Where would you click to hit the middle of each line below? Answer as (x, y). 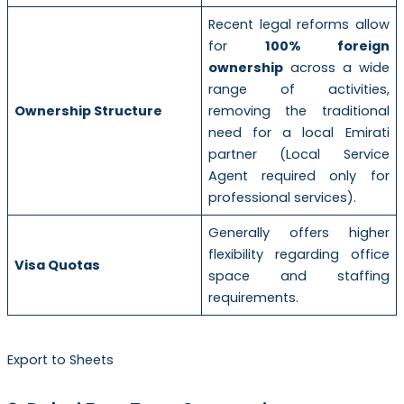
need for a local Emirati (299, 133)
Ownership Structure (89, 111)
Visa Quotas (58, 266)
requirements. (254, 298)
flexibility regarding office (299, 255)
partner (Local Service (299, 155)
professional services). (283, 198)
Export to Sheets (60, 359)
